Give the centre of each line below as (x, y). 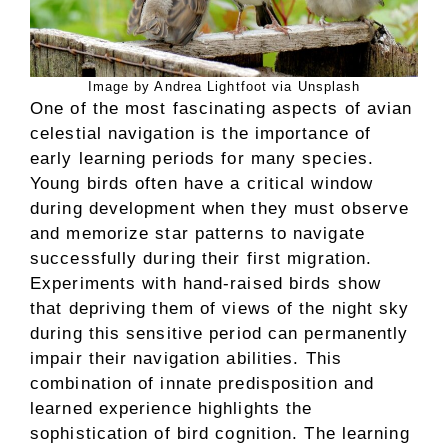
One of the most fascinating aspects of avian (221, 108)
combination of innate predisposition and (202, 383)
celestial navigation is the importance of (201, 133)
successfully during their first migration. (201, 258)
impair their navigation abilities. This (186, 358)
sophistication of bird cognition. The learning (220, 433)
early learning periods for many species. (202, 158)
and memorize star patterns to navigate (197, 233)
